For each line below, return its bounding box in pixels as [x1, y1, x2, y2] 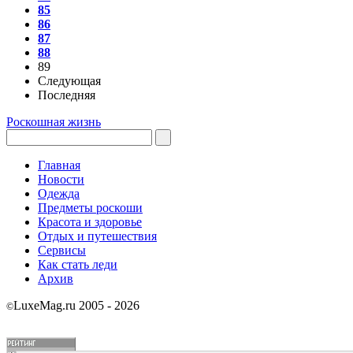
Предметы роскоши [38, 201, 143, 214]
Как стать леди [38, 258, 117, 271]
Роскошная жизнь [6, 115, 101, 128]
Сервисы [38, 243, 86, 257]
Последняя [38, 88, 95, 102]
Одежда [38, 187, 80, 200]
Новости [38, 173, 84, 186]
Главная [38, 158, 80, 172]
